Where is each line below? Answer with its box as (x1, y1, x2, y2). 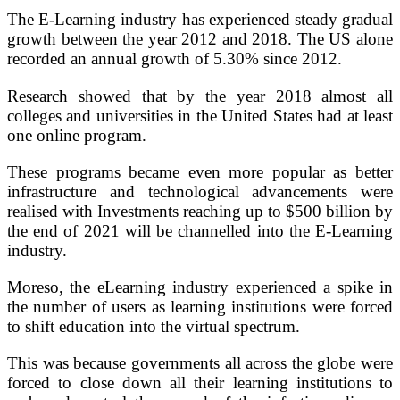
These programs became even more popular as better (7, 162, 393, 181)
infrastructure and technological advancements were (7, 181, 393, 201)
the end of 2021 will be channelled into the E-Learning (7, 221, 393, 240)
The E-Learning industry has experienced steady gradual (7, 10, 393, 29)
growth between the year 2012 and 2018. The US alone (7, 29, 393, 49)
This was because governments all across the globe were (7, 354, 393, 373)
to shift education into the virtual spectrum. (7, 316, 300, 336)
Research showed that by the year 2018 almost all (7, 86, 393, 105)
